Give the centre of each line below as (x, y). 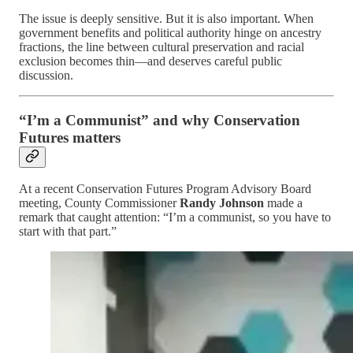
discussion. (46, 75)
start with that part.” (68, 232)
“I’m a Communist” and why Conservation (160, 120)
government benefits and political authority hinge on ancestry (170, 33)
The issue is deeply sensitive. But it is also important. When (166, 19)
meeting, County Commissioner (99, 203)
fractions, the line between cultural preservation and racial (162, 47)
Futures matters (70, 137)
